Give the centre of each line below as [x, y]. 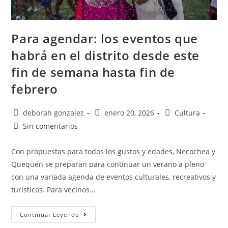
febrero [35, 89]
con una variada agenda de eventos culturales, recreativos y [114, 177]
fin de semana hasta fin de [93, 72]
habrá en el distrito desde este [106, 55]
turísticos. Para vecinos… [53, 190]
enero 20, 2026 [130, 113]
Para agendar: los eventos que [105, 39]
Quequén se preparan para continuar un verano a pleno [108, 164]
